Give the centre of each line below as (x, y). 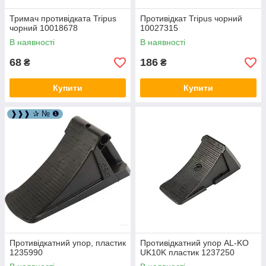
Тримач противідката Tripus (63, 18)
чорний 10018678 (44, 28)
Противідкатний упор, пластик (68, 243)
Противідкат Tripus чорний (191, 18)
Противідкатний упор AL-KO (194, 243)
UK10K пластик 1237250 (187, 252)
